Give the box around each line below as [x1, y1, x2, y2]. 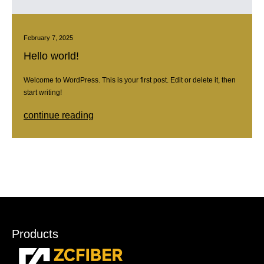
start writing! [24, 88, 62, 97]
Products [12, 227, 58, 240]
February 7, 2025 [24, 34, 73, 41]
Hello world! [24, 49, 79, 62]
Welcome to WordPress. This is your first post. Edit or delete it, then [24, 75, 236, 84]
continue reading [24, 110, 94, 120]
